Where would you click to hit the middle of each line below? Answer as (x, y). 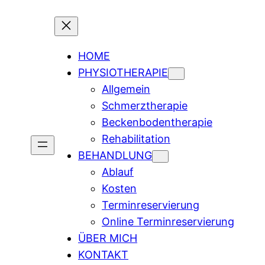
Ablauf (118, 172)
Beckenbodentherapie (157, 122)
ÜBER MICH (108, 238)
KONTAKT (103, 255)
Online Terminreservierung (168, 222)
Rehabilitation (136, 139)
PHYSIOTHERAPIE (123, 72)
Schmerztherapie (145, 106)
